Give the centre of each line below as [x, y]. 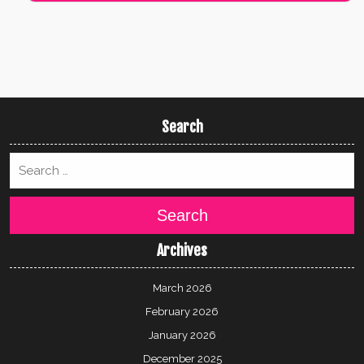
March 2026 [182, 288]
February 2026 [182, 311]
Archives [182, 250]
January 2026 [182, 335]
